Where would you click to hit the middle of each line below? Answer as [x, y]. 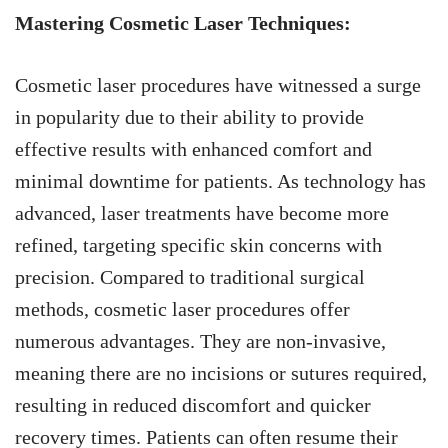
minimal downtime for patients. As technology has [220, 181]
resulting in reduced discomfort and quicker [193, 405]
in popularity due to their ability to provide [189, 117]
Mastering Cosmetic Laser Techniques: [183, 23]
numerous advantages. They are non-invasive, [200, 341]
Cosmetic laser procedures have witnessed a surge [218, 85]
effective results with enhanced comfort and [193, 149]
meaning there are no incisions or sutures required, [221, 373]
